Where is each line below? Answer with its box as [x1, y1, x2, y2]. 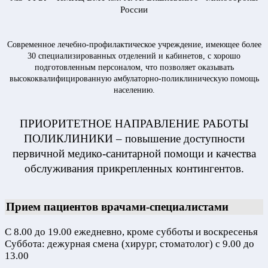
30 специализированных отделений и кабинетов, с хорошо [28, 51, 240, 61]
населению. [113, 86, 155, 95]
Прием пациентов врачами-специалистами [6, 200, 229, 213]
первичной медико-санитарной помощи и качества [12, 147, 256, 160]
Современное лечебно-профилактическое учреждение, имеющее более [7, 40, 261, 50]
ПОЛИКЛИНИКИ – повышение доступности [23, 132, 245, 145]
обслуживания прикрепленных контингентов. [24, 162, 244, 175]
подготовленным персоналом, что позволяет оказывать [34, 63, 234, 72]
